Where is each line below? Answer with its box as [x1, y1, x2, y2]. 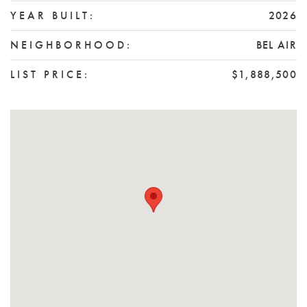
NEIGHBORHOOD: [10, 38, 132, 52]
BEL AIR [256, 38, 297, 52]
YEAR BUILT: [10, 8, 95, 23]
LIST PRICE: [10, 67, 90, 82]
